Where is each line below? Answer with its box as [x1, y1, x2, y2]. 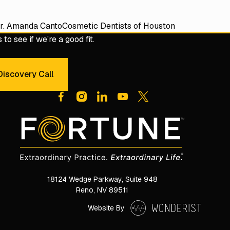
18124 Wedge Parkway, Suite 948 [47, 175, 158, 184]
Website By [87, 203, 125, 213]
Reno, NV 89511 [76, 185, 129, 195]
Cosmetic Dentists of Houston [62, 21, 175, 32]
